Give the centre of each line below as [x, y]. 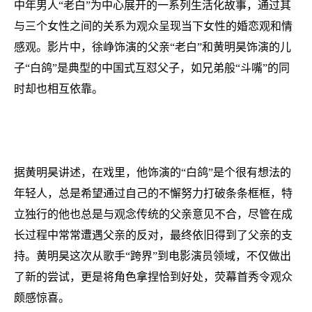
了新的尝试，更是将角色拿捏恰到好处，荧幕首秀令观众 [153, 277]
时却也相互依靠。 [58, 89]
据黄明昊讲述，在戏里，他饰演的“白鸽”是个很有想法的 [153, 172]
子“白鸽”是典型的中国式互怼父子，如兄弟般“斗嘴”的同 [152, 68]
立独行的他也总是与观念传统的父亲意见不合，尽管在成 [153, 214]
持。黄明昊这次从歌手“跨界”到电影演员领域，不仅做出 [153, 256]
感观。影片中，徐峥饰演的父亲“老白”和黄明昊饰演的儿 [153, 47]
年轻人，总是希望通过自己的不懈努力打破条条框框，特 [153, 193]
